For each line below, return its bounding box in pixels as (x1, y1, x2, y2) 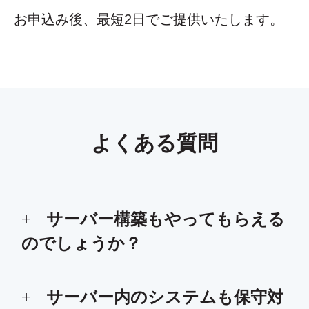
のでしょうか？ (21, 234, 142, 252)
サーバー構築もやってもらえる (46, 210, 285, 228)
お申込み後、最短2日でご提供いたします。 (14, 12, 283, 28)
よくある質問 (91, 131, 218, 154)
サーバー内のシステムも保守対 (46, 287, 283, 306)
